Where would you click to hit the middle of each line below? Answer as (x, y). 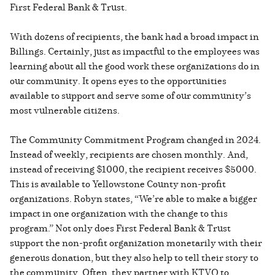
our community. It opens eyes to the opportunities (118, 81)
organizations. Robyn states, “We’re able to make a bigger (134, 199)
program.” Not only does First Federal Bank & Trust (120, 228)
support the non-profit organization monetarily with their (136, 243)
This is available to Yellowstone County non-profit (118, 184)
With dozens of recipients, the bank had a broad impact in (134, 37)
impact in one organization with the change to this (119, 213)
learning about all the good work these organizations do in (135, 66)
